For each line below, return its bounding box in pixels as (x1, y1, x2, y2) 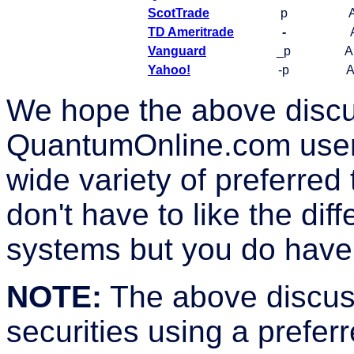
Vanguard (148, 44, 206, 58)
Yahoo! (148, 63, 190, 77)
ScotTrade (148, 6, 209, 21)
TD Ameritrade (148, 25, 234, 40)
